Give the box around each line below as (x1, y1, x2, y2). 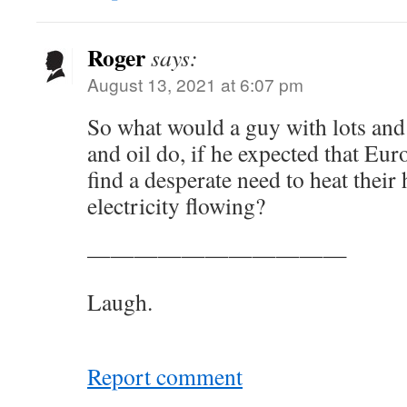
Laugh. (87, 286, 153, 317)
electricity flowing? (87, 190, 265, 221)
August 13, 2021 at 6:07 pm (87, 72, 303, 96)
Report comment (87, 361, 243, 392)
